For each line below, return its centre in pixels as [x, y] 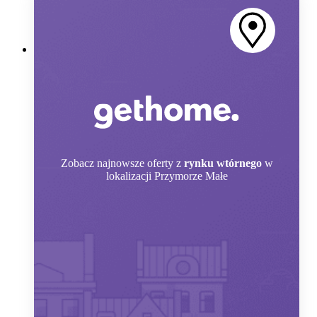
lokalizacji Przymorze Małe [167, 176]
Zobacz [77, 163]
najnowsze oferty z [139, 163]
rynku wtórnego [223, 163]
